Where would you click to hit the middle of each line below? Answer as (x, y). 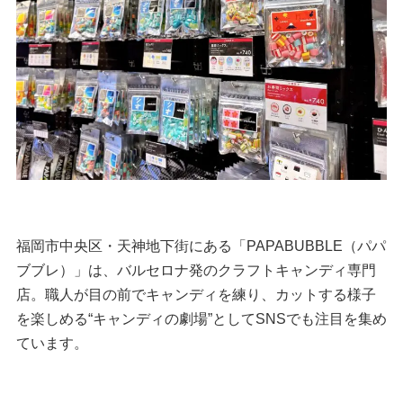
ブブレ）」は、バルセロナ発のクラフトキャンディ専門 (196, 269)
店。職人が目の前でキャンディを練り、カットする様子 (196, 294)
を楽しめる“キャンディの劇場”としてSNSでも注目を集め (201, 318)
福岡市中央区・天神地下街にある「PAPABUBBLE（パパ (201, 245)
